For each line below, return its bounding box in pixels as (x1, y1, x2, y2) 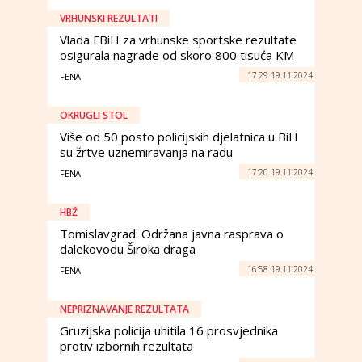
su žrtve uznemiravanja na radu (60, 144, 233, 160)
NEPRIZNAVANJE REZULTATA (60, 302, 189, 316)
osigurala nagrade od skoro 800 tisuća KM (60, 47, 294, 63)
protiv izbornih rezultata (60, 338, 193, 354)
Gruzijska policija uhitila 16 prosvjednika (60, 322, 278, 339)
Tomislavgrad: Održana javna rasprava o (60, 225, 284, 242)
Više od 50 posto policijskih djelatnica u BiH (60, 128, 298, 145)
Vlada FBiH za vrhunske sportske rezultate (60, 32, 297, 48)
